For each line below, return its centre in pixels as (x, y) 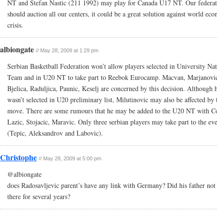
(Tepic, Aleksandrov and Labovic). (55, 133)
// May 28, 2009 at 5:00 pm (70, 158)
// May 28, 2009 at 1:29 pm (67, 50)
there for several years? (39, 196)
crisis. (15, 25)
